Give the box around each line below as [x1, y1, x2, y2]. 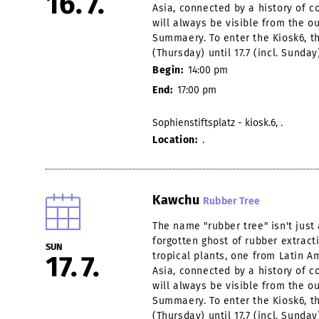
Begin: [152, 63, 187, 76]
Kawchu [152, 192, 204, 208]
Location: [152, 133, 200, 146]
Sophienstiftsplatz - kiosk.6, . [152, 116, 283, 129]
